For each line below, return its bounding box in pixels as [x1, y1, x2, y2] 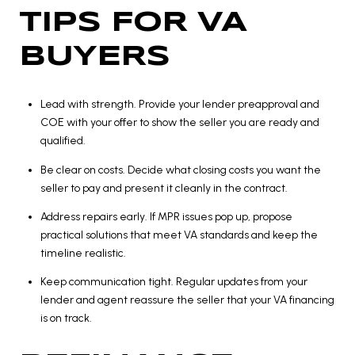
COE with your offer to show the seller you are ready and [40, 116, 319, 130]
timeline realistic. [40, 246, 126, 261]
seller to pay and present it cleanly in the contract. [40, 181, 288, 195]
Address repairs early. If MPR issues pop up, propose [40, 210, 292, 224]
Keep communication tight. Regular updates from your [40, 275, 307, 289]
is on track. [40, 311, 92, 326]
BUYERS [19, 43, 170, 71]
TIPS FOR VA [19, 9, 246, 36]
